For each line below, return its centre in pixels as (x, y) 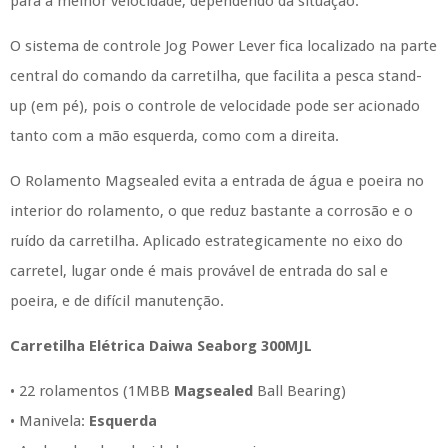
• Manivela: (49, 421)
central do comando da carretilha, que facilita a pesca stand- (216, 76)
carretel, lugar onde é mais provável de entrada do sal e (199, 271)
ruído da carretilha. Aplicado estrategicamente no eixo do (206, 241)
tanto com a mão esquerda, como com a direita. (174, 136)
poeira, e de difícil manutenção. (117, 301)
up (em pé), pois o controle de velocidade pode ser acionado (215, 106)
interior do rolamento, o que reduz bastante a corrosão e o (211, 211)
